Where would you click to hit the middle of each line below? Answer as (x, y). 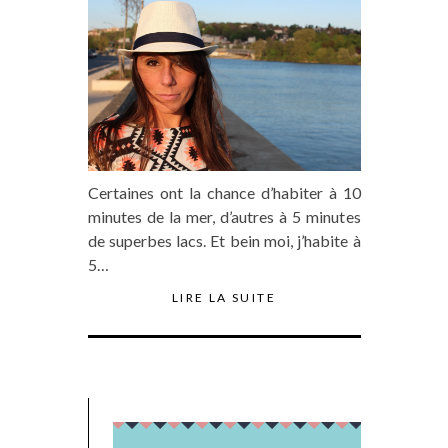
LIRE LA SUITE (224, 297)
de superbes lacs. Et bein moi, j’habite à (224, 240)
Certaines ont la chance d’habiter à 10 (224, 192)
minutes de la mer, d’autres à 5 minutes (224, 216)
